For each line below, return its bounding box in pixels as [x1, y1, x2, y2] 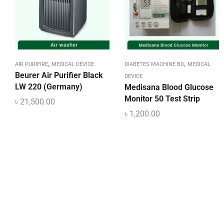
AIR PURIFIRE [15, 61, 48, 68]
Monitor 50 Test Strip [124, 94, 200, 104]
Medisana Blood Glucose [124, 82, 213, 92]
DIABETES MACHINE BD [124, 61, 184, 68]
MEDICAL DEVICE [51, 61, 94, 68]
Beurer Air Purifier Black [15, 70, 103, 80]
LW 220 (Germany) [15, 82, 82, 92]
